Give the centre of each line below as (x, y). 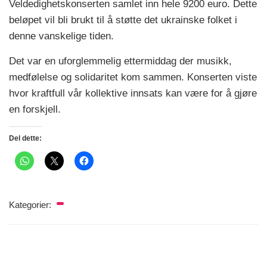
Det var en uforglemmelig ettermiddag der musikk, (120, 61)
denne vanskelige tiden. (61, 36)
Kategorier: (31, 204)
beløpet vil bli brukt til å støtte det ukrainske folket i (123, 20)
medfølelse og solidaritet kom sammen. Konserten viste (133, 77)
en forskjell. (35, 109)
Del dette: (25, 138)
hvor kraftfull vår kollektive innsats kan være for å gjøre (133, 93)
